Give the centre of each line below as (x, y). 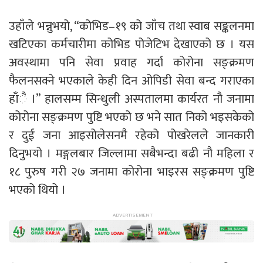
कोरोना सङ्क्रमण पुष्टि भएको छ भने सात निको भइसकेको (131, 117)
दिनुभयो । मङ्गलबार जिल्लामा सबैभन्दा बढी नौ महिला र (131, 153)
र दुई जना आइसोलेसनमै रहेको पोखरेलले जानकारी (131, 135)
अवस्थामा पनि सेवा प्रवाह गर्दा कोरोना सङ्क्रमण (131, 62)
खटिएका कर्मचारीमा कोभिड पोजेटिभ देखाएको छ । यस (131, 44)
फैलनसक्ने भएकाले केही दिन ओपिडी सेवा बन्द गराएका (131, 80)
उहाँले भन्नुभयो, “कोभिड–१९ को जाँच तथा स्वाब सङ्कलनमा (131, 26)
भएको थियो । (37, 190)
